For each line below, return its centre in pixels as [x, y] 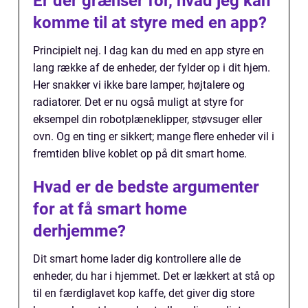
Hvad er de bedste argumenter [146, 187]
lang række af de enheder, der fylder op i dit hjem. [152, 67]
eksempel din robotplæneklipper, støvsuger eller [147, 119]
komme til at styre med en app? [150, 22]
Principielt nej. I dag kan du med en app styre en [148, 50]
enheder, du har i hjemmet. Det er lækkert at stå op [154, 276]
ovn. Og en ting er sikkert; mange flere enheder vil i [154, 136]
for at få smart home [110, 209]
